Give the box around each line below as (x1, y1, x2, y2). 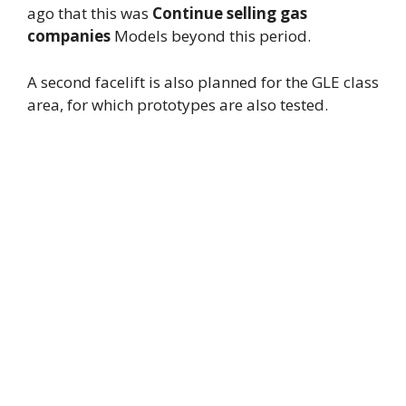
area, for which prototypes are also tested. (27, 93, 328, 115)
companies (27, 25, 111, 46)
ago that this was (27, 3, 152, 24)
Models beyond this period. (111, 25, 311, 46)
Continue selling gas (152, 3, 307, 24)
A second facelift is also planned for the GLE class (27, 71, 379, 92)
